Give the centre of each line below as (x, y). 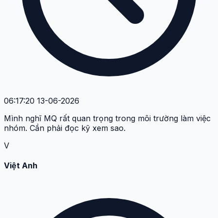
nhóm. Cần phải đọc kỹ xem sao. (65, 128)
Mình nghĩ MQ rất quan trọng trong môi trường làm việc (107, 118)
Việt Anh (21, 165)
